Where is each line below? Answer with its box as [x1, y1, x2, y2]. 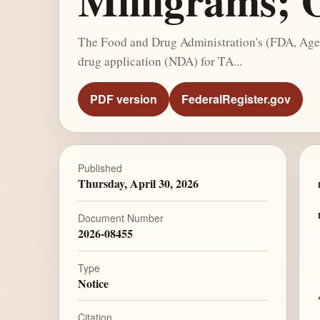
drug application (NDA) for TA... [77, 52, 242, 69]
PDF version [89, 91, 157, 108]
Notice [77, 274, 109, 291]
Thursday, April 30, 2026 [77, 175, 199, 192]
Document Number [77, 210, 164, 225]
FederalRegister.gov [181, 91, 291, 108]
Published [77, 161, 122, 176]
